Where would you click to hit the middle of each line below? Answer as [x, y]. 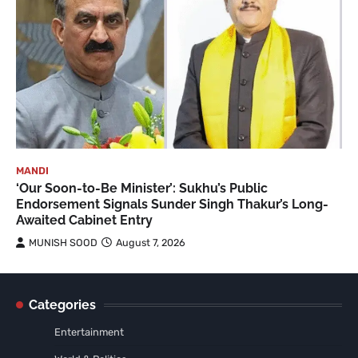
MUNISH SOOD [63, 243]
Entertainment [89, 332]
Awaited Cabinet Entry [84, 221]
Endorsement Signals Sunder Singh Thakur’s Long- [172, 205]
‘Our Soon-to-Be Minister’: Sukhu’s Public [142, 189]
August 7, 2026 [151, 243]
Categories [62, 305]
